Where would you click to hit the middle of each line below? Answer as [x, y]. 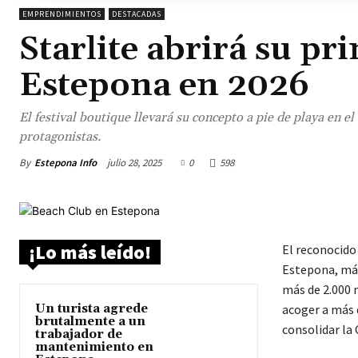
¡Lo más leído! [90, 253]
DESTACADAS [137, 14]
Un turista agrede [91, 309]
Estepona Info [66, 162]
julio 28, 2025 [134, 163]
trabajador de [79, 335]
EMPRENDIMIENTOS [62, 14]
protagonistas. [60, 137]
